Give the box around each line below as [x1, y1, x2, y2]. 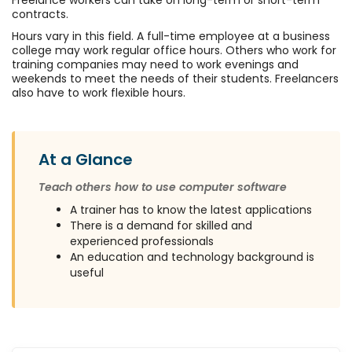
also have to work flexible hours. [12, 85, 185, 101]
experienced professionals [70, 233, 214, 250]
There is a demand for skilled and [70, 218, 252, 234]
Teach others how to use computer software [38, 179, 287, 196]
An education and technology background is [70, 249, 314, 266]
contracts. [12, 6, 68, 23]
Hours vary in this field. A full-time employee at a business [12, 28, 330, 45]
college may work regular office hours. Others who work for [12, 42, 336, 59]
